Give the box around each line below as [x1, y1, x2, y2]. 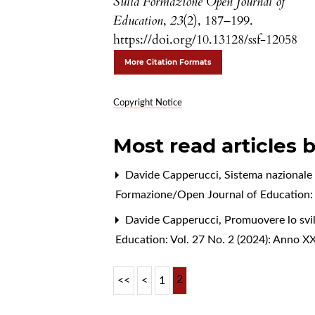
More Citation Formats [124, 57, 212, 67]
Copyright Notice [113, 98, 183, 108]
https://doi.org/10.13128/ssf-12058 [113, 30, 298, 49]
